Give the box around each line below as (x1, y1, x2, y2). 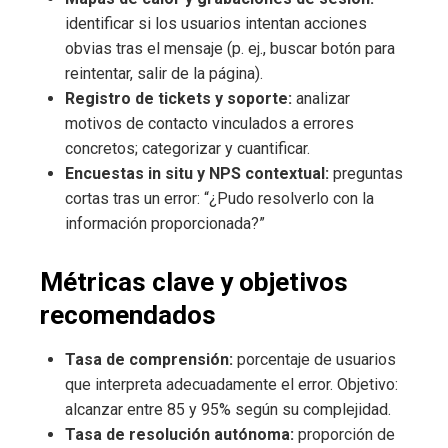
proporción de (294, 424, 395, 444)
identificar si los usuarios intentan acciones (65, 13, 367, 33)
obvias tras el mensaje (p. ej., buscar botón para (65, 38, 395, 58)
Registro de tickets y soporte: (65, 88, 292, 108)
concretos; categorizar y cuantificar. (65, 138, 310, 158)
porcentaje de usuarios (233, 349, 396, 369)
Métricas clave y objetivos (40, 266, 348, 297)
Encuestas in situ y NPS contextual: (65, 163, 329, 183)
